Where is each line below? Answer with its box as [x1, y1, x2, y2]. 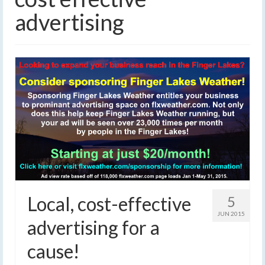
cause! [27, 239, 80, 263]
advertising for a [27, 215, 160, 239]
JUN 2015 [217, 209, 245, 217]
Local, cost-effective [27, 192, 191, 215]
